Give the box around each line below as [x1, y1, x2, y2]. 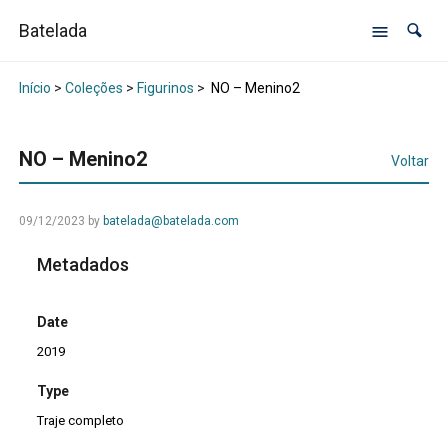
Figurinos [136, 80, 194, 97]
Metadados [37, 254, 130, 276]
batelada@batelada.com [102, 214, 239, 229]
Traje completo [37, 413, 125, 429]
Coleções [64, 80, 123, 97]
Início [18, 80, 51, 97]
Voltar [391, 153, 430, 170]
